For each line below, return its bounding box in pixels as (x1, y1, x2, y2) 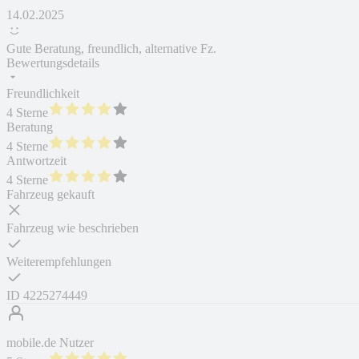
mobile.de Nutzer (6, 336, 94, 350)
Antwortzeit (6, 154, 67, 168)
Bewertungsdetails (6, 56, 99, 71)
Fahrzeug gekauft (6, 188, 95, 202)
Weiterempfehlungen (6, 255, 111, 269)
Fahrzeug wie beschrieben (6, 221, 139, 236)
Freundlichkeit (6, 87, 79, 101)
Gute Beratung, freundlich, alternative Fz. (6, 42, 216, 56)
